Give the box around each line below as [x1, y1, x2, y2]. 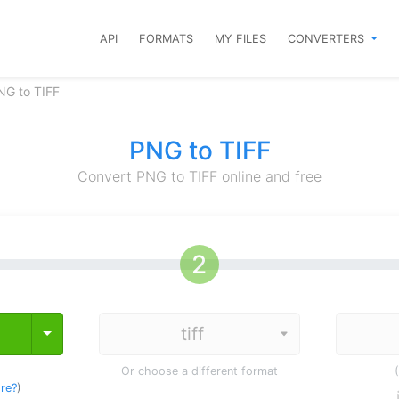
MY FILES [215, 32, 267, 45]
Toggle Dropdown [42, 324, 165, 342]
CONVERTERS [288, 32, 369, 45]
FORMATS [139, 32, 194, 45]
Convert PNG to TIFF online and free [77, 167, 322, 185]
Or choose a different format [120, 364, 278, 378]
